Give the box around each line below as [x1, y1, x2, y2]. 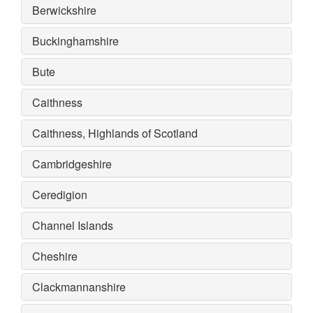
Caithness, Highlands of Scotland [32, 124, 198, 141]
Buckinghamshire [32, 32, 119, 49]
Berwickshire [32, 1, 96, 18]
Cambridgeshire [32, 155, 112, 172]
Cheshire [32, 247, 78, 264]
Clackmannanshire [32, 278, 126, 295]
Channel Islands [32, 217, 113, 233]
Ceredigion [32, 186, 87, 203]
